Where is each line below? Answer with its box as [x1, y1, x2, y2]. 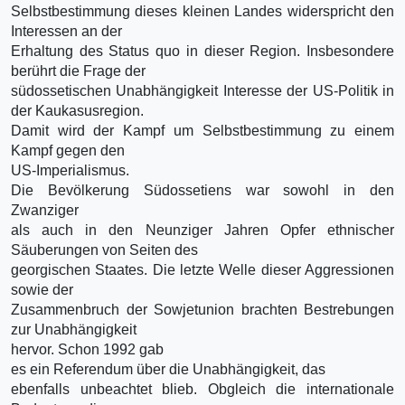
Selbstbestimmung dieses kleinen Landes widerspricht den [11, 3, 394, 19]
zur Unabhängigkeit [11, 321, 137, 337]
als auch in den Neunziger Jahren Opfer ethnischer [11, 221, 394, 238]
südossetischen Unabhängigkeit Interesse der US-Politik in [11, 82, 394, 99]
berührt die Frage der [11, 62, 146, 79]
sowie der [11, 281, 73, 297]
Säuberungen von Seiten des [11, 241, 198, 258]
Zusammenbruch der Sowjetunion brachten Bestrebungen [11, 301, 394, 317]
